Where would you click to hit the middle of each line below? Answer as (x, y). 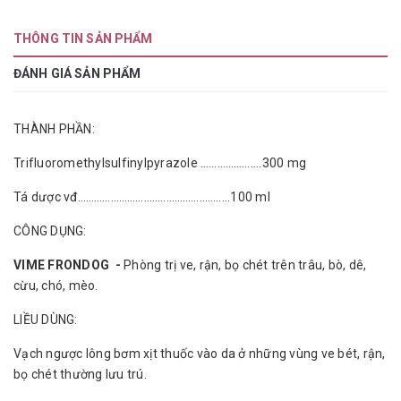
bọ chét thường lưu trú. (80, 374)
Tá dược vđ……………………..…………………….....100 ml (142, 197)
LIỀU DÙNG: (46, 320)
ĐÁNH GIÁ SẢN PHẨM (77, 73)
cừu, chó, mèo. (56, 286)
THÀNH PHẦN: (54, 129)
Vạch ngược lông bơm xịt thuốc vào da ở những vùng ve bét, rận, (200, 354)
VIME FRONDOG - (67, 265)
